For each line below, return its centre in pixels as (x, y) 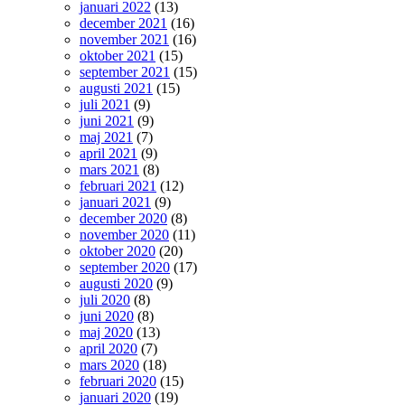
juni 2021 (107, 120)
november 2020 (124, 234)
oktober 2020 (118, 250)
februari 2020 (118, 381)
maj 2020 (106, 332)
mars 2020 (109, 364)
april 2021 (108, 153)
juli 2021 (105, 104)
